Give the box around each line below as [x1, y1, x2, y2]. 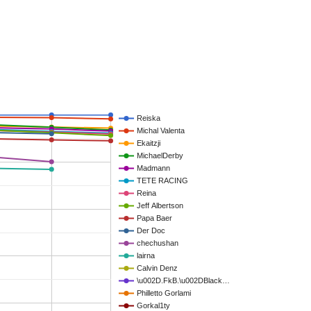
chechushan [137, 239, 178, 248]
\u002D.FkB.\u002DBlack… [137, 276, 230, 285]
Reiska [137, 114, 161, 123]
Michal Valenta [137, 126, 185, 135]
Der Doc [137, 226, 165, 235]
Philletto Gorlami [137, 289, 191, 298]
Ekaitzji [137, 139, 160, 148]
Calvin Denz [137, 264, 178, 273]
